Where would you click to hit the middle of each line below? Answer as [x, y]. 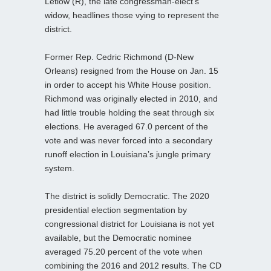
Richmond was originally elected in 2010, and [131, 99]
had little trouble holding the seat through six [129, 113]
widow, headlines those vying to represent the [132, 15]
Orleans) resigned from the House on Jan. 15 [132, 71]
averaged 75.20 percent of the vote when [124, 252]
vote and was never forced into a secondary [129, 141]
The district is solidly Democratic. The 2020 [127, 196]
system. [60, 168]
